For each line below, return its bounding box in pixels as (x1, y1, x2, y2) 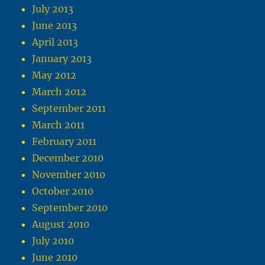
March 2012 (32, 86, 87, 98)
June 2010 (32, 251, 78, 264)
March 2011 (32, 119, 85, 131)
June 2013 (32, 20, 77, 32)
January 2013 (32, 53, 92, 65)
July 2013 (32, 3, 74, 15)
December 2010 (32, 152, 104, 164)
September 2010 (32, 202, 108, 214)
